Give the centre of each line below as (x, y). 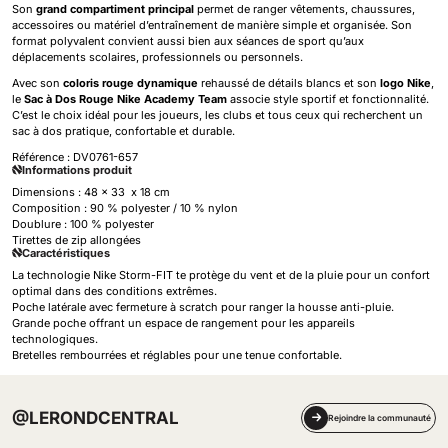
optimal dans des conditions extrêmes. (114, 291)
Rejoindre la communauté (379, 418)
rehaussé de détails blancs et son (289, 83)
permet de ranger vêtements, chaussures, (304, 9)
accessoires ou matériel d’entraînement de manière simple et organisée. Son (212, 25)
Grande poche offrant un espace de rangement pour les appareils (183, 323)
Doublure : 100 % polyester (83, 224)
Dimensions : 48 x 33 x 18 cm (91, 192)
